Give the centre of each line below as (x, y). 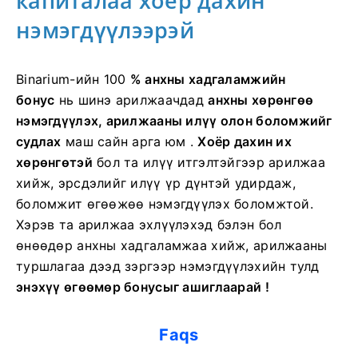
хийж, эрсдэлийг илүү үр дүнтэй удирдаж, (156, 183)
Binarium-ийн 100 (73, 80)
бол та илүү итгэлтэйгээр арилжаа (209, 163)
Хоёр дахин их (245, 142)
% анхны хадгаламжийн (208, 80)
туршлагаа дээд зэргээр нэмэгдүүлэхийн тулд (168, 267)
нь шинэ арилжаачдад (131, 100)
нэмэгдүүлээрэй (105, 30)
